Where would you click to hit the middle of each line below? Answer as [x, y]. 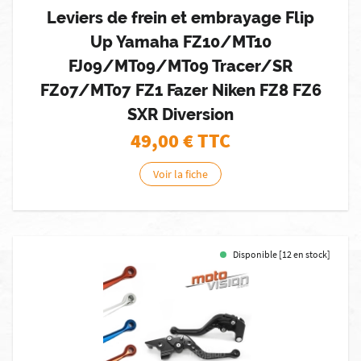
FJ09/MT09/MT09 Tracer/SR [180, 66]
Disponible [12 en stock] [282, 254]
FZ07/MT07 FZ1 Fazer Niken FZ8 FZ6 [180, 90]
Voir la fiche [180, 174]
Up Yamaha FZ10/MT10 [180, 42]
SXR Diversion [180, 114]
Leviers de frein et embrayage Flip [180, 18]
